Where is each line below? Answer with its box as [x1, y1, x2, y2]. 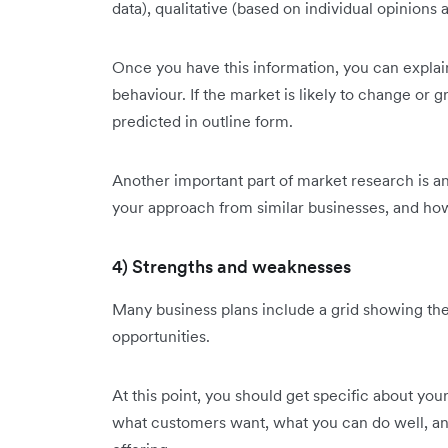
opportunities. [112, 326, 210, 346]
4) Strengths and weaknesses [112, 255, 351, 278]
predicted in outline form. [112, 111, 293, 131]
